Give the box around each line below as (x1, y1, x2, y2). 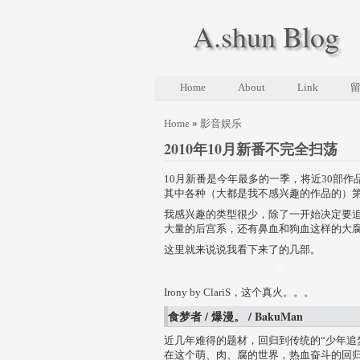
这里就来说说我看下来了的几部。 (164, 243, 321, 256)
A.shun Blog (193, 17, 339, 55)
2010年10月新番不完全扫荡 (164, 138, 337, 159)
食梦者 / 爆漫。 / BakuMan (168, 308, 303, 325)
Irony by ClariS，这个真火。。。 (164, 286, 314, 298)
